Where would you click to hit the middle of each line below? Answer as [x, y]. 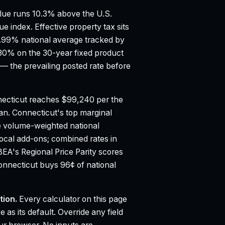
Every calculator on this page [72, 199]
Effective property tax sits [81, 27]
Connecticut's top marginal [62, 113]
